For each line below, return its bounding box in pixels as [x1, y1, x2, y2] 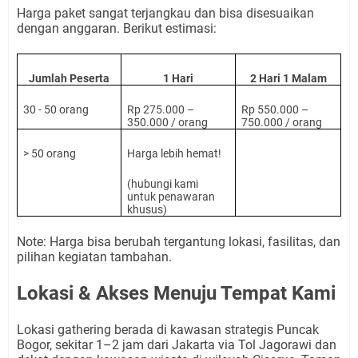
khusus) [127, 203, 168, 217]
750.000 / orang [241, 116, 323, 129]
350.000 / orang [127, 116, 209, 129]
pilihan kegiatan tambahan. [17, 249, 172, 265]
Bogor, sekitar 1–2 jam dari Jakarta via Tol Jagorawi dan [17, 337, 336, 353]
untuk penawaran [127, 190, 216, 204]
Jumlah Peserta [29, 72, 109, 86]
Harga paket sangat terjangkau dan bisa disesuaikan [17, 6, 314, 22]
